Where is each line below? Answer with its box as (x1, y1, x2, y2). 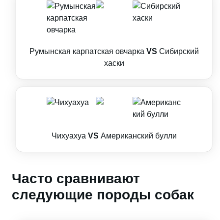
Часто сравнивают (12, 171, 140, 186)
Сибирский (159, 47, 199, 55)
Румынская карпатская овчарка (29, 47, 144, 55)
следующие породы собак (12, 187, 194, 202)
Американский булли (100, 132, 177, 140)
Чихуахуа (51, 132, 86, 140)
